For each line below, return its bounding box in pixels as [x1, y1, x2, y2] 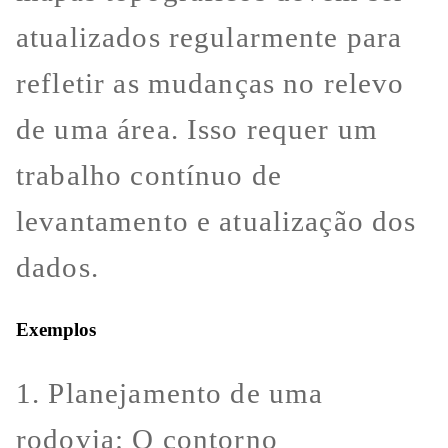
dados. [16, 251, 99, 284]
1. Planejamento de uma [16, 376, 324, 409]
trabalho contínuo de [16, 159, 283, 192]
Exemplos [16, 319, 96, 341]
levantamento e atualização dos [16, 205, 417, 238]
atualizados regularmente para [16, 21, 403, 54]
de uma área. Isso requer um [16, 113, 379, 146]
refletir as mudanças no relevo [16, 67, 405, 100]
